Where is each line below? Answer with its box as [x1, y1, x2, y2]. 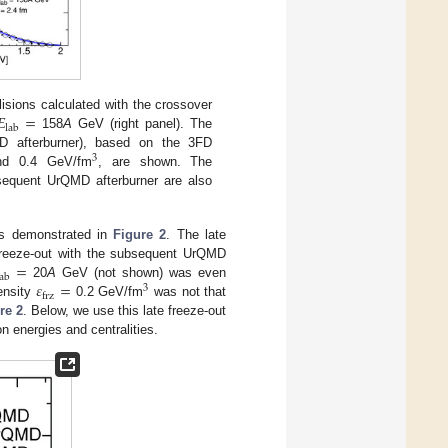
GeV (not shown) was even [55, 265, 227, 281]
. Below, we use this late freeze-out [22, 303, 227, 319]
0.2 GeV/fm [71, 284, 144, 300]
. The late [166, 227, 227, 243]
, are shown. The [98, 154, 213, 170]
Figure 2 [113, 227, 167, 243]
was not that [149, 284, 227, 300]
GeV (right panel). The [71, 116, 213, 132]
